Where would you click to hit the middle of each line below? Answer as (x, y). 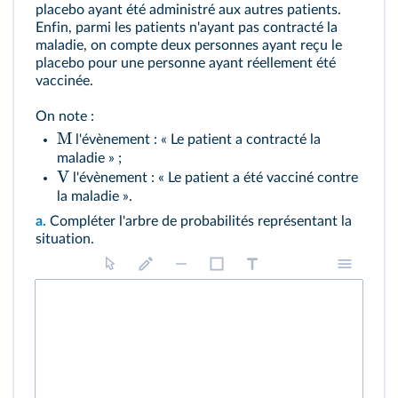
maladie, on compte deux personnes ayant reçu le (189, 45)
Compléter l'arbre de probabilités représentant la (199, 221)
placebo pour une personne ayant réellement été (186, 63)
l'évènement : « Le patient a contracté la (196, 139)
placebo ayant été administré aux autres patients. (188, 9)
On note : (65, 116)
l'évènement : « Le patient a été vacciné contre (214, 177)
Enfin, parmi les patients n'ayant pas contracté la (187, 27)
